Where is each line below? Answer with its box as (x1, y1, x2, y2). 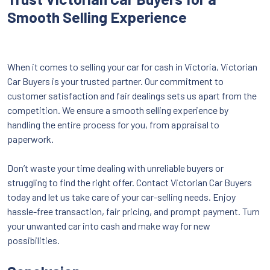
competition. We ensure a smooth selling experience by (7, 104, 228, 116)
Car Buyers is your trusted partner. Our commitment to (7, 75, 224, 87)
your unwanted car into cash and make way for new (7, 219, 210, 231)
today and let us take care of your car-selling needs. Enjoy (7, 190, 236, 202)
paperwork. (7, 133, 54, 145)
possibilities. (7, 234, 60, 246)
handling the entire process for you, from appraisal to (7, 118, 219, 130)
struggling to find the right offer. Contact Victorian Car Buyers (7, 176, 252, 188)
